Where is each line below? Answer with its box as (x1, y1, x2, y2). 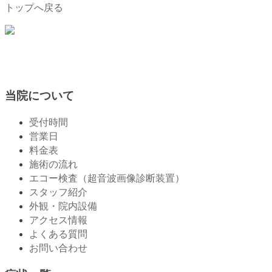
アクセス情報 (29, 214, 87, 225)
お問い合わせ (29, 242, 87, 253)
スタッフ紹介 (29, 186, 87, 197)
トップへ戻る (5, 2, 63, 13)
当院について (5, 89, 74, 103)
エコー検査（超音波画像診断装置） (29, 172, 185, 183)
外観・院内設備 (29, 200, 97, 211)
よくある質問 (29, 228, 87, 239)
